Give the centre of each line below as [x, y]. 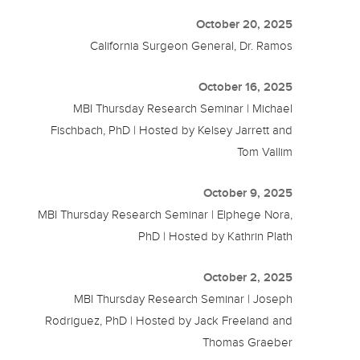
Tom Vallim [265, 151]
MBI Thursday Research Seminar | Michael [183, 108]
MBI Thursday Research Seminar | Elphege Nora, [166, 214]
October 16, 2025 [246, 86]
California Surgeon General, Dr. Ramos [192, 45]
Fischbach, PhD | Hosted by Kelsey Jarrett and [172, 130]
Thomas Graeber [248, 342]
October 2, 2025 [248, 277]
